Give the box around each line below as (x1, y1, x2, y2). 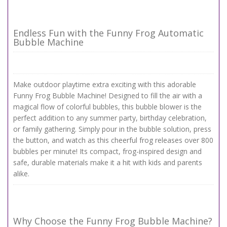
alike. (13, 169, 29, 178)
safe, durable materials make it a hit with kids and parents (13, 158, 202, 167)
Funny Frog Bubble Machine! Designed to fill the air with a (13, 91, 202, 100)
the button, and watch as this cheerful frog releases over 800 (13, 135, 213, 145)
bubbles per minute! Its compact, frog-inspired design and (13, 146, 202, 156)
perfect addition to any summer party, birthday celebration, (13, 113, 207, 123)
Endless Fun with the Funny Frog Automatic (13, 27, 204, 39)
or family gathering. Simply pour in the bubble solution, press (13, 124, 211, 134)
